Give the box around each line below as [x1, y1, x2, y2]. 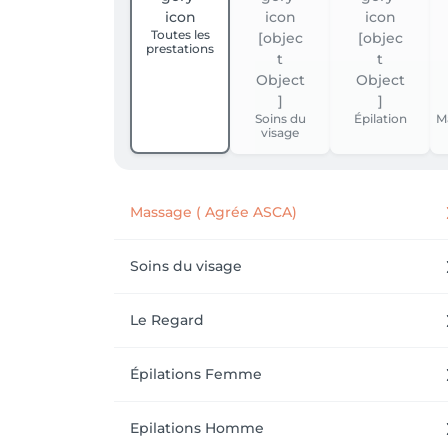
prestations [146, 41, 214, 56]
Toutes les [150, 27, 210, 42]
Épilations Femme [130, 365, 262, 383]
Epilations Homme [130, 419, 264, 437]
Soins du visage [130, 257, 242, 275]
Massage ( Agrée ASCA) [130, 203, 297, 221]
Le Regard [130, 311, 204, 329]
